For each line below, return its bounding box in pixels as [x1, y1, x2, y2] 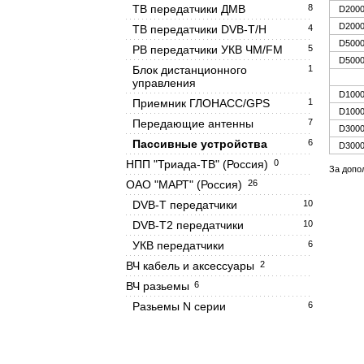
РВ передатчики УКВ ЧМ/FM [132, 43, 283, 56]
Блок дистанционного [132, 63, 247, 76]
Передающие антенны [132, 117, 253, 130]
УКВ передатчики [132, 239, 224, 252]
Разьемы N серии [132, 300, 226, 313]
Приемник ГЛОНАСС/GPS [132, 97, 270, 110]
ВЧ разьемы [126, 279, 189, 292]
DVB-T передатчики [132, 198, 237, 211]
